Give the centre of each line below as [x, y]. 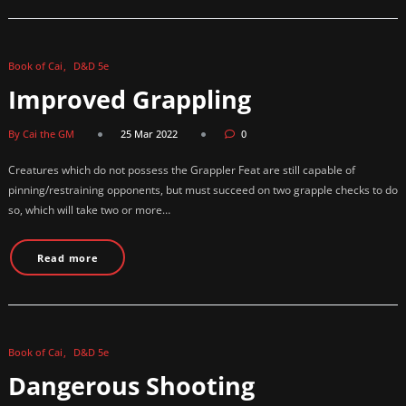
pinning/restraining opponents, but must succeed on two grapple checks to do [203, 189]
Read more [68, 257]
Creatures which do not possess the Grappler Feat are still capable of [182, 169]
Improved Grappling [130, 100]
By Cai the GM [41, 133]
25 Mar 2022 [149, 133]
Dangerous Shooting [131, 386]
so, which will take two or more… [89, 209]
